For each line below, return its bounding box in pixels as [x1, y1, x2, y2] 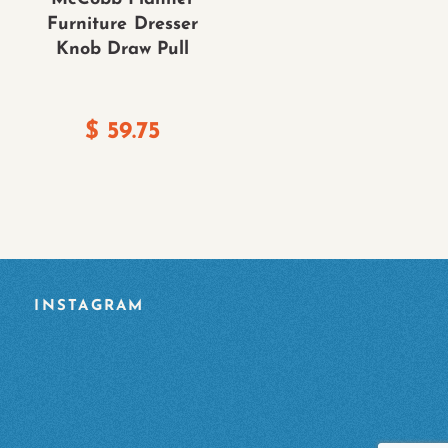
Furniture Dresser [47, 14, 198, 34]
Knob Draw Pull [55, 39, 190, 59]
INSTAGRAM [34, 298, 145, 314]
